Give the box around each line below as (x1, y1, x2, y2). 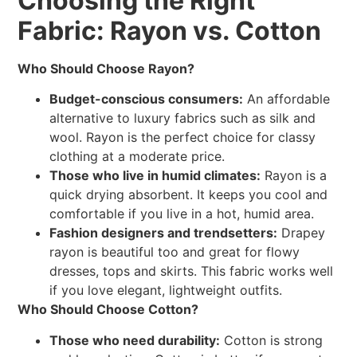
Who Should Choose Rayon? (18, 60, 195, 76)
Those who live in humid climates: (49, 167, 261, 184)
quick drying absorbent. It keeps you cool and (49, 186, 328, 203)
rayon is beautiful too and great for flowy (49, 244, 300, 261)
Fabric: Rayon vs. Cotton (18, 14, 322, 46)
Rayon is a (261, 167, 328, 184)
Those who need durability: (49, 331, 221, 348)
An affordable (243, 91, 331, 108)
